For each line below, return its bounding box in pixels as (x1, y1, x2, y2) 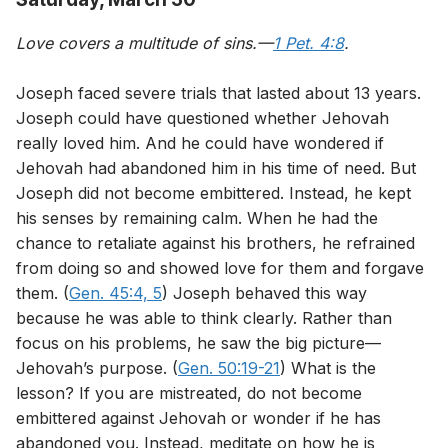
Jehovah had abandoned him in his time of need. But (16, 157, 416, 178)
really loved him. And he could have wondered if (16, 132, 384, 153)
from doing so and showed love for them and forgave (16, 257, 424, 278)
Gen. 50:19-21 (178, 357, 280, 378)
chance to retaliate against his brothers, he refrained (16, 232, 415, 253)
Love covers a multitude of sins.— (16, 32, 273, 53)
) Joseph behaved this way (162, 282, 367, 303)
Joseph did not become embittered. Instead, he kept (16, 182, 411, 203)
